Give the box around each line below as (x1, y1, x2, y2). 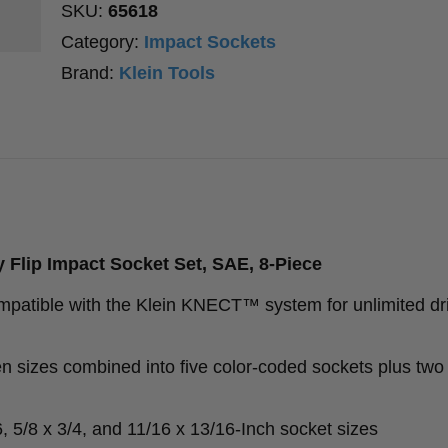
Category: (61, 32, 145, 53)
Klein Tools (119, 63, 216, 84)
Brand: (61, 63, 120, 84)
